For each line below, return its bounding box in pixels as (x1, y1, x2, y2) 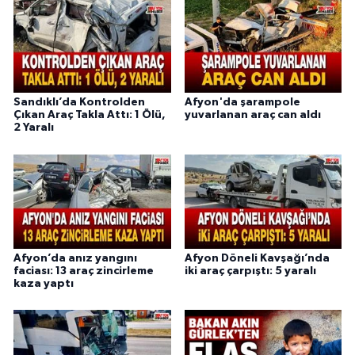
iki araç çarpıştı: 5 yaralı (184, 265, 316, 277)
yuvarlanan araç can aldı (184, 109, 321, 121)
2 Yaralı (13, 122, 54, 134)
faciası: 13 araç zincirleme (13, 265, 154, 277)
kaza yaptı (13, 277, 74, 289)
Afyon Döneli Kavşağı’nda (184, 252, 330, 264)
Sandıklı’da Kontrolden (13, 97, 145, 109)
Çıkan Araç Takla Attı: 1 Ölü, (13, 109, 166, 121)
